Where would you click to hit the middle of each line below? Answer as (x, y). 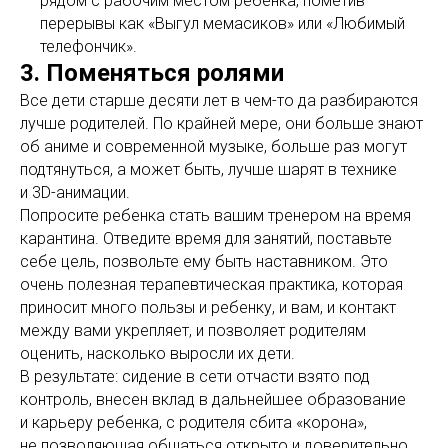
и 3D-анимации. (75, 193)
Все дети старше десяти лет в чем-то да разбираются (219, 101)
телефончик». (88, 47)
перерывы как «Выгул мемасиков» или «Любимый (222, 24)
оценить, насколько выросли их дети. (157, 354)
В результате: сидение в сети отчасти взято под (195, 377)
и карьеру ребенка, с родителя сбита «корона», (193, 423)
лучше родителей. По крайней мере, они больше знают (221, 124)
